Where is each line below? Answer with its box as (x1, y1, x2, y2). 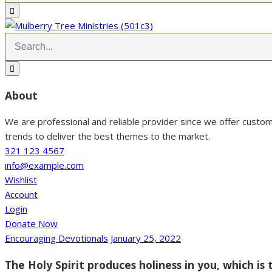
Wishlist (5, 174, 37, 186)
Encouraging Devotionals (5, 232, 108, 245)
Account (5, 188, 38, 201)
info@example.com (5, 159, 84, 172)
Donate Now (5, 217, 58, 230)
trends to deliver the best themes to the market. (5, 130, 210, 143)
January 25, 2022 (110, 232, 181, 245)
